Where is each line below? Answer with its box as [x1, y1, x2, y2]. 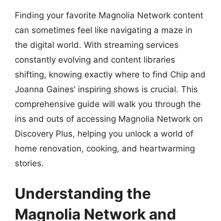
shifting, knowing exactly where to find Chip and [15, 69, 206, 79]
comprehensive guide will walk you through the [15, 99, 201, 109]
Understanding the [15, 184, 151, 202]
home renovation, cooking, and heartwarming [15, 143, 195, 153]
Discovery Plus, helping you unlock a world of [15, 128, 193, 139]
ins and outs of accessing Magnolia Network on [15, 113, 203, 124]
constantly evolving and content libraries [15, 54, 175, 65]
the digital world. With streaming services [15, 39, 179, 50]
